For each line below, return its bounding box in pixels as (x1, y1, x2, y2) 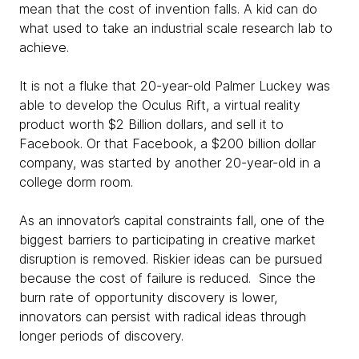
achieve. (19, 38, 77, 55)
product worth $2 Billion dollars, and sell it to (19, 115, 284, 132)
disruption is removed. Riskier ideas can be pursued (19, 250, 322, 267)
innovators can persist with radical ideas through (19, 308, 306, 325)
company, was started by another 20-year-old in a (19, 154, 321, 171)
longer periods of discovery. (19, 327, 192, 344)
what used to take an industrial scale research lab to (19, 19, 333, 36)
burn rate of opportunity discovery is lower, (19, 288, 277, 305)
